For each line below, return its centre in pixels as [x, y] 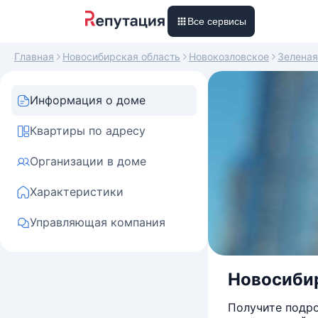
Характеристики [77, 192]
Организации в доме [88, 161]
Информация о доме [88, 100]
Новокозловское [229, 56]
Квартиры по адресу [88, 131]
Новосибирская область [121, 56]
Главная [34, 56]
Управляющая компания [98, 222]
